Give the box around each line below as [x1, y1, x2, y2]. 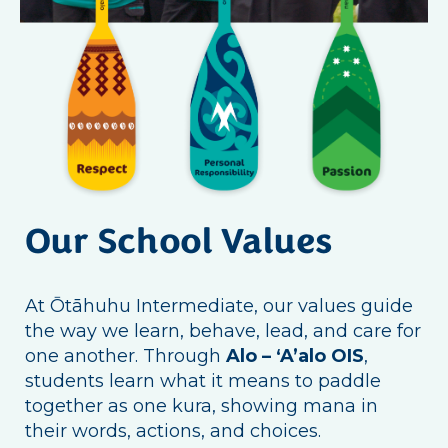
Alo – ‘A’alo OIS [226, 344, 364, 367]
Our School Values [25, 225, 332, 262]
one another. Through [25, 344, 226, 367]
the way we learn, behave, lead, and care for [25, 319, 421, 342]
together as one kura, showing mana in [25, 394, 378, 417]
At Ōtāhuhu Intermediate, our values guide [25, 294, 413, 317]
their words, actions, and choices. [25, 419, 321, 442]
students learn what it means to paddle [25, 369, 381, 392]
